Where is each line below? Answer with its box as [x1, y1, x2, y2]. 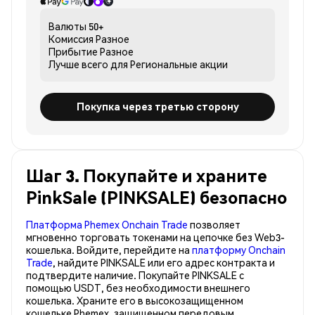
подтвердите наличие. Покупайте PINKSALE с [26, 268, 244, 281]
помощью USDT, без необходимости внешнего [26, 281, 250, 294]
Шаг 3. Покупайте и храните [26, 164, 267, 186]
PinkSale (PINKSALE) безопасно [26, 186, 287, 208]
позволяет [188, 217, 240, 231]
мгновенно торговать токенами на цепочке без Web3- [26, 230, 285, 243]
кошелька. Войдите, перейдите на [26, 243, 192, 256]
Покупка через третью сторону [76, 100, 239, 113]
